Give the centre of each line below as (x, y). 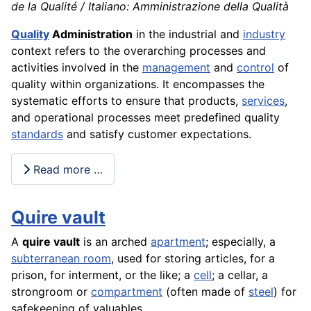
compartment (127, 292)
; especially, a (241, 242)
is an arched (115, 242)
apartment (178, 242)
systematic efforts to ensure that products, (126, 101)
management (176, 68)
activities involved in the (77, 68)
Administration (91, 34)
